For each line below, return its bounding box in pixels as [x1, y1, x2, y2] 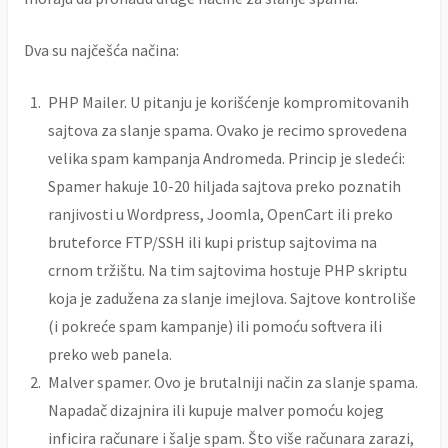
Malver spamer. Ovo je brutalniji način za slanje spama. [48, 371, 418, 392]
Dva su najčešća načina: [24, 39, 179, 60]
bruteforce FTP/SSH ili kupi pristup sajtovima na [48, 231, 377, 252]
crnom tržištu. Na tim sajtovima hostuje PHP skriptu [48, 259, 407, 280]
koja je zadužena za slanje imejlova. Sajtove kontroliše [48, 287, 416, 308]
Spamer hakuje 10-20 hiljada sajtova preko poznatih [48, 175, 401, 196]
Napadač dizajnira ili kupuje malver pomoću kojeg [48, 399, 384, 420]
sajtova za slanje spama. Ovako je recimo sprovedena [48, 119, 407, 140]
